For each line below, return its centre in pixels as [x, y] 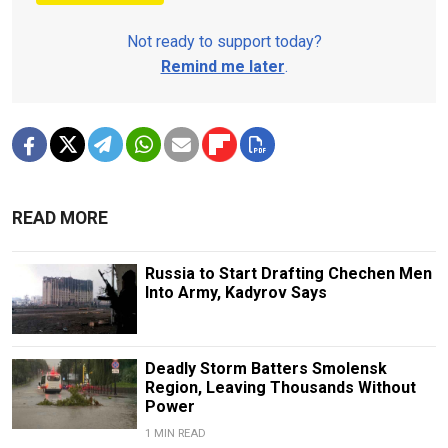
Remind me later [222, 67]
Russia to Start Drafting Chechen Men [288, 274]
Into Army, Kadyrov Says [235, 293]
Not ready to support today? [224, 42]
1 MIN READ [175, 434]
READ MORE [60, 218]
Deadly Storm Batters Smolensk [265, 369]
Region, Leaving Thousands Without [280, 388]
